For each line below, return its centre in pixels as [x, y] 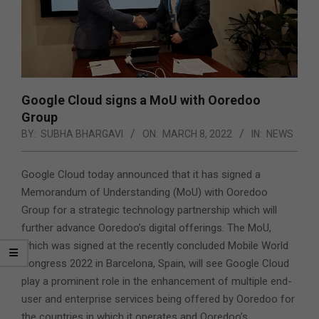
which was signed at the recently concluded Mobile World [155, 246]
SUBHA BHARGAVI [82, 134]
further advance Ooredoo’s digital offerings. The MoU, [146, 228]
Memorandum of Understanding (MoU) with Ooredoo [145, 193]
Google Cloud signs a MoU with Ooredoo [141, 100]
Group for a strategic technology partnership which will [149, 210]
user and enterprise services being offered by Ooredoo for [158, 299]
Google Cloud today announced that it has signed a [141, 175]
